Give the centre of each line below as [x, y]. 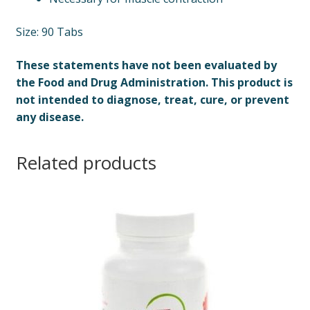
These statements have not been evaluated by [146, 65]
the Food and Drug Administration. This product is [154, 82]
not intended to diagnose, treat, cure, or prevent [152, 99]
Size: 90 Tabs [49, 32]
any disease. [49, 117]
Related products [86, 163]
